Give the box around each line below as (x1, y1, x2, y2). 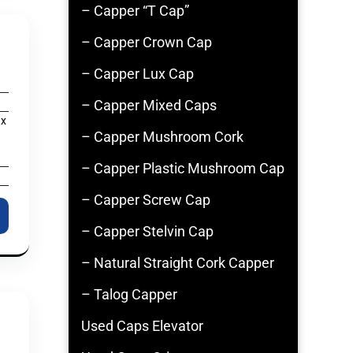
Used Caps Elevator (81, 318, 203, 334)
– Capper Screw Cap (81, 191, 210, 208)
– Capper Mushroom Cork (81, 128, 243, 145)
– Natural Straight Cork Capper (81, 255, 274, 271)
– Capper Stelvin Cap (81, 223, 214, 240)
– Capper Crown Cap (81, 34, 212, 50)
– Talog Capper (81, 286, 177, 303)
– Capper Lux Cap (81, 65, 194, 82)
